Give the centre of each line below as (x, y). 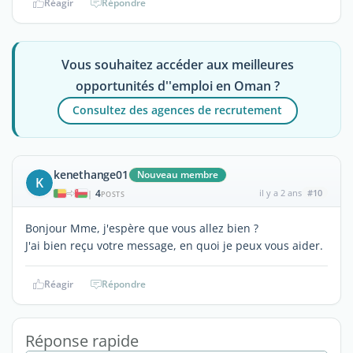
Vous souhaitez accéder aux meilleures (177, 64)
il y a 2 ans (280, 192)
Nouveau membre (177, 174)
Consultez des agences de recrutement (178, 110)
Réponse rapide (82, 340)
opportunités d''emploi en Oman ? (177, 85)
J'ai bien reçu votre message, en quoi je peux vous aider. (174, 245)
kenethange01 (91, 174)
